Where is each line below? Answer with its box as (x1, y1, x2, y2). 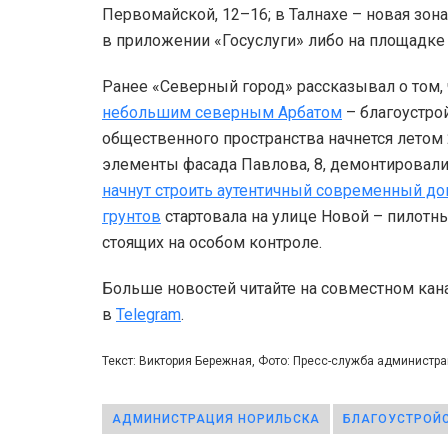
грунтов (102, 206, 161, 226)
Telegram (116, 304, 181, 324)
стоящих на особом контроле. (102, 232, 326, 252)
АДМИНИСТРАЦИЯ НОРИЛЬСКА (112, 411, 320, 426)
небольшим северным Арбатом (102, 102, 342, 122)
